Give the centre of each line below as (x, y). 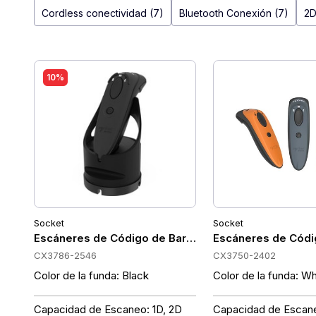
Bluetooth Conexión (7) (234, 13)
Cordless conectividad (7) (103, 13)
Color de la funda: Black (91, 275)
